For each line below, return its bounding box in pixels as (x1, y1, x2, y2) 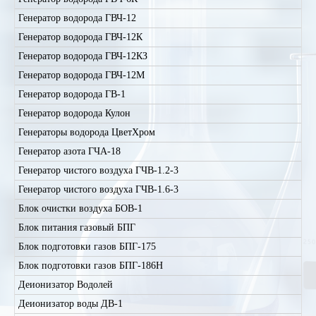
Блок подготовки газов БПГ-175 (18, 241, 156, 252)
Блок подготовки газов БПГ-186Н (18, 260, 163, 271)
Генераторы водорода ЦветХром (18, 127, 155, 138)
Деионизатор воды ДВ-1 (18, 298, 123, 309)
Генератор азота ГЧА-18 (18, 146, 121, 157)
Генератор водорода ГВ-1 (18, 89, 126, 99)
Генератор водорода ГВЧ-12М (18, 70, 145, 80)
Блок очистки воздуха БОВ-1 (18, 203, 142, 214)
